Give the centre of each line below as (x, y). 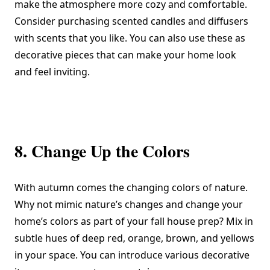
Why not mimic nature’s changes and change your (129, 204)
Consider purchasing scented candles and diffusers (131, 21)
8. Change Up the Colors (102, 151)
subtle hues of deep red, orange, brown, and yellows (134, 238)
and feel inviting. (52, 71)
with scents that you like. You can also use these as (130, 38)
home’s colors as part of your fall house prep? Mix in (134, 221)
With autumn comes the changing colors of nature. (131, 187)
